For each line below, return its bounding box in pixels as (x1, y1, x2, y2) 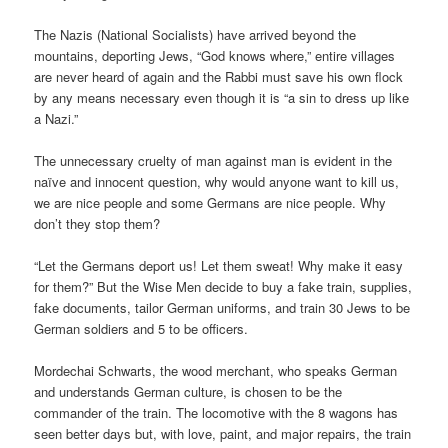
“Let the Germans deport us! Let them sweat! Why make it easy (34, 255, 404, 275)
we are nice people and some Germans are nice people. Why (34, 192, 387, 212)
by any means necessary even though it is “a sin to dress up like (34, 87, 410, 107)
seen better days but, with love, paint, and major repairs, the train (34, 424, 412, 444)
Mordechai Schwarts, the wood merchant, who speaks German (34, 361, 398, 381)
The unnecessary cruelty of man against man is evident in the (34, 150, 393, 170)
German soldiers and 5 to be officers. (34, 318, 249, 338)
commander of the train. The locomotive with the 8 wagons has (34, 403, 399, 423)
